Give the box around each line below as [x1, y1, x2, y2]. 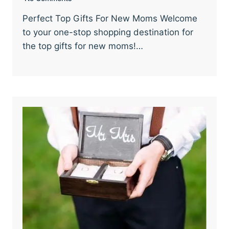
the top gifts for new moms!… [22, 41, 143, 51]
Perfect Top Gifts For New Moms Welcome [22, 13, 197, 24]
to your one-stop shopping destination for [22, 27, 193, 37]
